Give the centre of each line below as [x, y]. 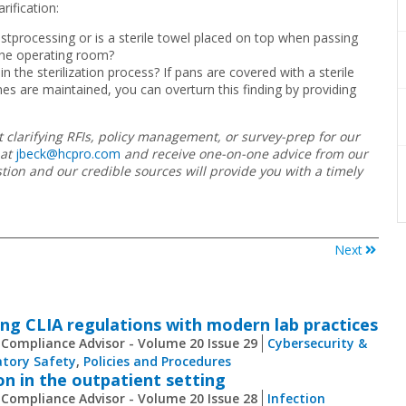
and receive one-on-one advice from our [246, 154]
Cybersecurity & [317, 343]
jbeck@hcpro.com [68, 154]
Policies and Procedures [157, 362]
